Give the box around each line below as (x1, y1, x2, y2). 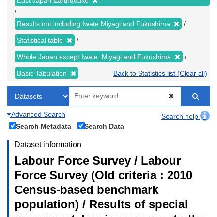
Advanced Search (10, 110, 65, 118)
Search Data (84, 122, 124, 130)
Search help (161, 112, 200, 120)
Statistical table (17, 36, 65, 44)
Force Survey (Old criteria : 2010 (15, 168, 192, 182)
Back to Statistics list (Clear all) (113, 69, 207, 77)
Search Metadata (16, 122, 71, 130)
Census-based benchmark (15, 183, 158, 196)
